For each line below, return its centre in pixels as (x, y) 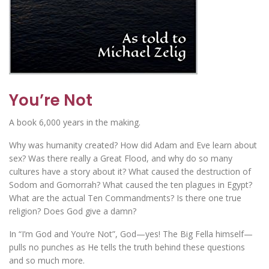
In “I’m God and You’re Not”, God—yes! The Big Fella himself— (131, 234)
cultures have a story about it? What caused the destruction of (130, 171)
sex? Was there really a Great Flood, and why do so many (121, 158)
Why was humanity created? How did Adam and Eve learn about (133, 145)
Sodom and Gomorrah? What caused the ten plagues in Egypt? (131, 185)
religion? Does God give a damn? (73, 211)
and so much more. (47, 260)
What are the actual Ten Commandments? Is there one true (125, 198)
